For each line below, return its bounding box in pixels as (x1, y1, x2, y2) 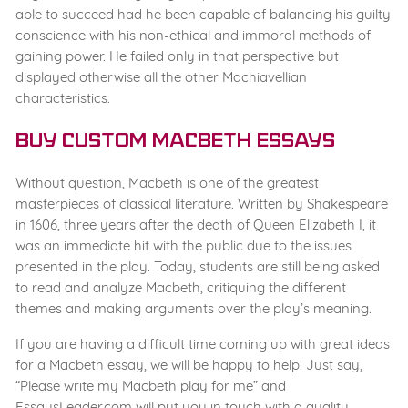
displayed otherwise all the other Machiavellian (15, 68, 307, 87)
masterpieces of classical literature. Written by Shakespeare (15, 195, 388, 213)
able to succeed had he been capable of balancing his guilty (15, 5, 391, 24)
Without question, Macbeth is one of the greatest (15, 174, 319, 192)
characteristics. (15, 89, 110, 107)
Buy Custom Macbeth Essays (15, 133, 335, 152)
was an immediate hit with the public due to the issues (15, 237, 352, 255)
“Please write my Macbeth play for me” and (15, 377, 286, 395)
